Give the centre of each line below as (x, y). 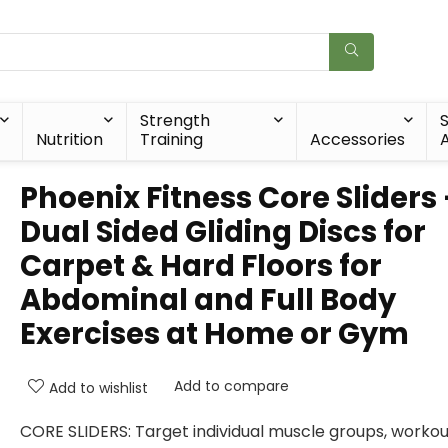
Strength (174, 120)
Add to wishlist (98, 388)
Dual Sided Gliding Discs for (223, 232)
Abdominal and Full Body (208, 300)
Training (171, 139)
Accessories (357, 139)
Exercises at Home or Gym (214, 334)
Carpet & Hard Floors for (201, 266)
